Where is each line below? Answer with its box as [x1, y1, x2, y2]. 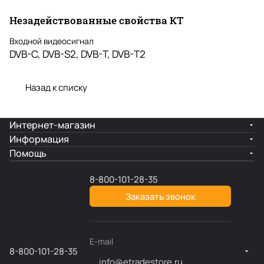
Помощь [9, 147, 47, 160]
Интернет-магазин [9, 118, 95, 132]
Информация [9, 133, 69, 146]
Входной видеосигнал [9, 35, 94, 47]
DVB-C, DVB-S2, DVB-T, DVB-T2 [9, 47, 146, 61]
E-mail [90, 236, 113, 247]
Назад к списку [25, 81, 87, 94]
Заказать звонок [125, 190, 196, 203]
